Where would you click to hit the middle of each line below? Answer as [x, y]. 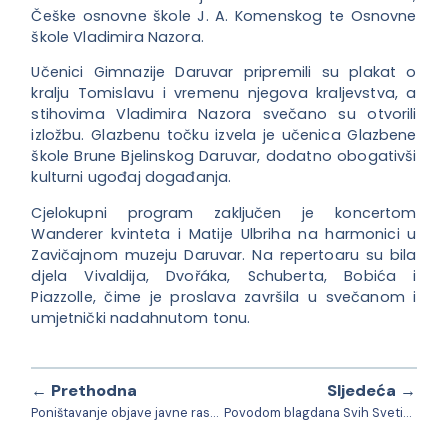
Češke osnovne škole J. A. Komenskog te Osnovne [224, 15]
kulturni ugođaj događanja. [131, 177]
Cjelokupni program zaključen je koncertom [224, 212]
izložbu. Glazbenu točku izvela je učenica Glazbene [224, 135]
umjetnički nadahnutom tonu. [141, 317]
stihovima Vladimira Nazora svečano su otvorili [224, 114]
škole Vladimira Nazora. [117, 36]
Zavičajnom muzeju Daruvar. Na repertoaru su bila [224, 254]
